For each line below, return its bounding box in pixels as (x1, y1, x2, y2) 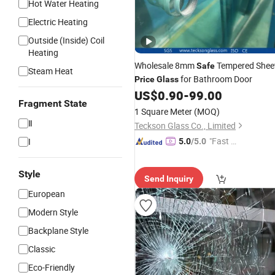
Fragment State (18, 98, 87, 109)
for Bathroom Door (179, 73, 252, 85)
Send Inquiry (144, 174, 193, 184)
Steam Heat (28, 65, 73, 77)
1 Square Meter (134, 106, 192, 117)
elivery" (209, 149, 236, 160)
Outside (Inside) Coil (28, 34, 104, 46)
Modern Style (28, 206, 78, 218)
